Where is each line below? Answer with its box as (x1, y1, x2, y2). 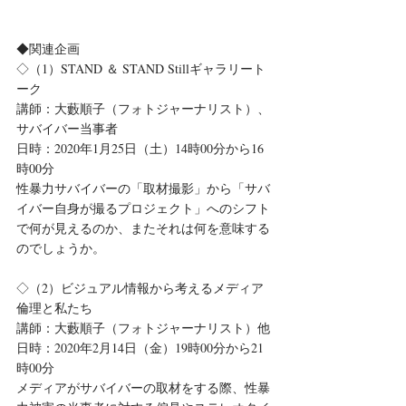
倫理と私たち (16, 299, 92, 317)
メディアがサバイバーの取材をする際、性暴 (16, 379, 270, 397)
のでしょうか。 (16, 239, 105, 257)
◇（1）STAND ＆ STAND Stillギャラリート (16, 60, 266, 78)
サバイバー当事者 (16, 120, 118, 138)
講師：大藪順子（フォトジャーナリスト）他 (16, 319, 270, 337)
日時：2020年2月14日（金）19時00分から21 (16, 339, 264, 357)
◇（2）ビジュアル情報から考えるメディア (16, 279, 264, 297)
